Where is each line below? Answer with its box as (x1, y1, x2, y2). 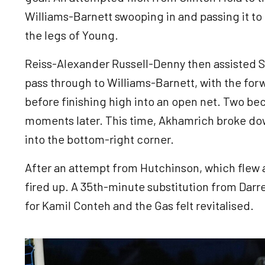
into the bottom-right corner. (25, 131, 174, 146)
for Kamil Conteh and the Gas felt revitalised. (25, 198, 256, 212)
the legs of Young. (25, 27, 118, 42)
